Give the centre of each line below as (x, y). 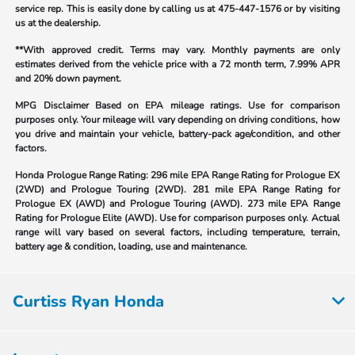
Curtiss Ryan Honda (88, 301)
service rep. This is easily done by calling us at (116, 8)
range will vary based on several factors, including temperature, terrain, (177, 232)
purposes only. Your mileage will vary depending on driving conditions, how (177, 119)
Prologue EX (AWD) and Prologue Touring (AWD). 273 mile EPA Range (177, 203)
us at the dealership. (58, 23)
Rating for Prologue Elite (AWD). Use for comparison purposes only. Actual (177, 218)
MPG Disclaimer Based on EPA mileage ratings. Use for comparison (177, 105)
